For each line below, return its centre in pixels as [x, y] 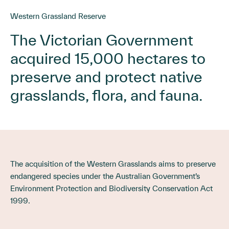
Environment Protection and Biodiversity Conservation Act [111, 188]
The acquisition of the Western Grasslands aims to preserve [113, 164]
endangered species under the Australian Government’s [105, 176]
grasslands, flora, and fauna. [107, 95]
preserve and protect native [106, 76]
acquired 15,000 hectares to [108, 58]
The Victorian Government [102, 40]
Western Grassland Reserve [58, 16]
